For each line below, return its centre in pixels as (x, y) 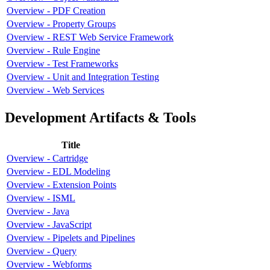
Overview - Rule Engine (53, 51)
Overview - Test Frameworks (62, 64)
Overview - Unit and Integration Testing (83, 77)
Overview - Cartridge (47, 158)
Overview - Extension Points (61, 184)
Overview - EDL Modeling (58, 171)
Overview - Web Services (55, 90)
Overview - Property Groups (61, 24)
